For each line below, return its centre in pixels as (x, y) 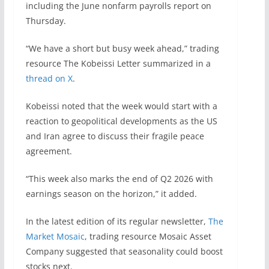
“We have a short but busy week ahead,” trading (122, 49)
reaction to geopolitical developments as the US (121, 121)
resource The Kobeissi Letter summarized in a (118, 64)
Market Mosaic (55, 237)
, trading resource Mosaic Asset (148, 237)
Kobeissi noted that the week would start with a (121, 106)
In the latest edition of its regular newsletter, (117, 222)
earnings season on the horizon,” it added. (111, 194)
